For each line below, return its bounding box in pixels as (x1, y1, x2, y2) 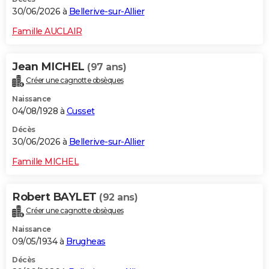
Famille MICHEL (12, 156, 79, 167)
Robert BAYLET (12, 190, 99, 204)
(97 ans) (87, 61, 126, 73)
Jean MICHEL (12, 59, 87, 73)
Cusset (66, 105, 95, 116)
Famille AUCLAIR (12, 25, 82, 37)
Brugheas (65, 235, 106, 247)
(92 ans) (99, 191, 138, 203)
